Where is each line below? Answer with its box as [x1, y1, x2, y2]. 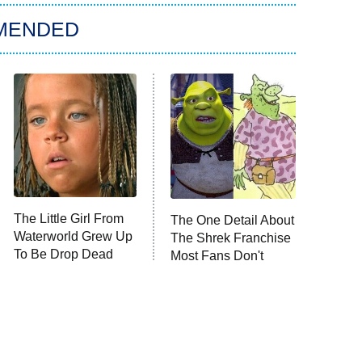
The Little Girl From [13, 211, 124, 225]
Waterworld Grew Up [13, 229, 133, 243]
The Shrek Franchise [170, 230, 292, 245]
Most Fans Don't [170, 248, 264, 263]
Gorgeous [13, 264, 70, 279]
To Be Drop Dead [13, 246, 113, 261]
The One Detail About [170, 213, 295, 227]
